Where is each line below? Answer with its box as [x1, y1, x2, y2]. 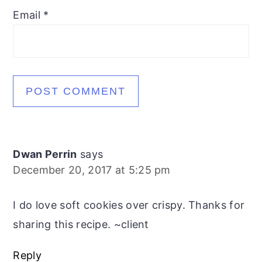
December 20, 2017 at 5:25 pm [13, 163, 171, 176]
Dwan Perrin [13, 147, 77, 160]
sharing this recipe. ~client [13, 218, 149, 230]
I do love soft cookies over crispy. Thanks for [13, 198, 245, 211]
